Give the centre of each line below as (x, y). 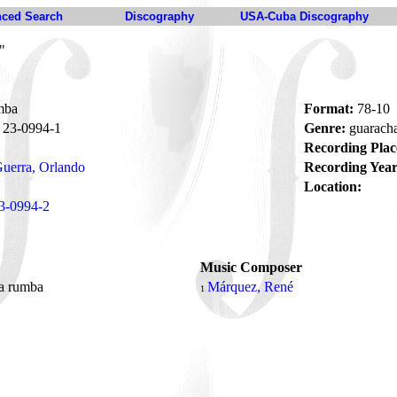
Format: (329, 109)
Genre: (325, 128)
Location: (333, 187)
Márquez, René (250, 287)
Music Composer (251, 267)
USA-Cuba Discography (304, 16)
